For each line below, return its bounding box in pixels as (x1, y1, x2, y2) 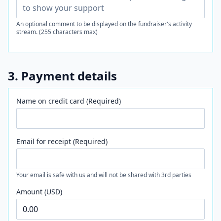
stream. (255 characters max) (16, 28, 98, 36)
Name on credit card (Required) (16, 96, 121, 106)
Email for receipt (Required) (16, 137, 108, 146)
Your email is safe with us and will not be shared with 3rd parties (16, 171, 191, 179)
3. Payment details (8, 68, 117, 84)
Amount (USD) (16, 187, 62, 196)
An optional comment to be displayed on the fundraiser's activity (16, 20, 192, 28)
